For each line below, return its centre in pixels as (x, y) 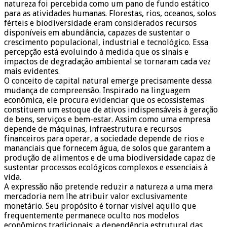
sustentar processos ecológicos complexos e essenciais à (106, 168)
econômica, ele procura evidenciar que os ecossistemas (104, 100)
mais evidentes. (32, 71)
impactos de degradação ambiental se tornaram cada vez (107, 62)
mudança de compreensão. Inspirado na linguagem (97, 91)
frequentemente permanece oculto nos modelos (91, 216)
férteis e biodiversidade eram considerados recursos (100, 23)
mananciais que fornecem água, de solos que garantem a (107, 148)
